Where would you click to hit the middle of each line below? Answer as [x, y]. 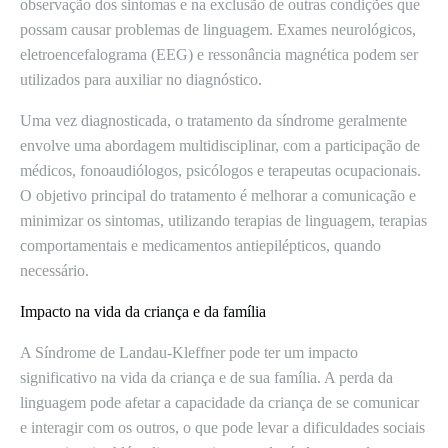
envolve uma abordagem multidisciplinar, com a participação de [220, 145]
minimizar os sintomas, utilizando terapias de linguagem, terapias [223, 220]
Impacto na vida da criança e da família [143, 311]
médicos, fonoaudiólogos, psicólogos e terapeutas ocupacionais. [220, 170]
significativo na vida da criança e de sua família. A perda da [206, 377]
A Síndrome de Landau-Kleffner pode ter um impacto [189, 352]
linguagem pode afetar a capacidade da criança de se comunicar [219, 402]
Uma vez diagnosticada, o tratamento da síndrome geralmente [213, 120]
